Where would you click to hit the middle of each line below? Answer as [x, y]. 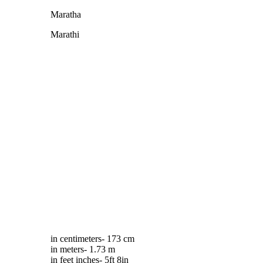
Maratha [66, 14]
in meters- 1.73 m [83, 249]
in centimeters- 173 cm [92, 238]
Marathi [65, 34]
